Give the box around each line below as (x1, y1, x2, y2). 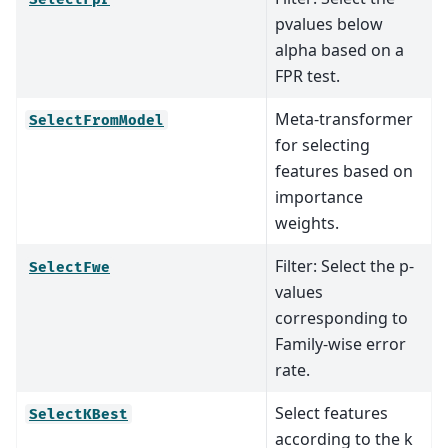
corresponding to (275, 306, 408, 329)
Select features (275, 401, 388, 424)
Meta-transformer (275, 107, 413, 130)
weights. (275, 211, 339, 234)
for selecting (275, 133, 370, 156)
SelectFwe (29, 258, 110, 276)
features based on (275, 159, 413, 182)
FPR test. (275, 64, 340, 87)
